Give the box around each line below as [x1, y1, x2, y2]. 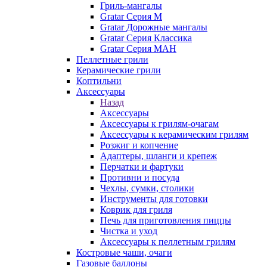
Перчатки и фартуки [100, 162, 184, 172]
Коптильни [76, 76, 122, 86]
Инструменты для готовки [100, 194, 208, 204]
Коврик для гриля [100, 204, 172, 215]
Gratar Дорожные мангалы [100, 22, 207, 32]
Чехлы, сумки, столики [100, 183, 194, 193]
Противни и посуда [100, 172, 179, 182]
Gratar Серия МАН [100, 44, 176, 54]
